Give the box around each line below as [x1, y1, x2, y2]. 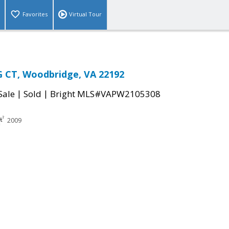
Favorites [22, 10, 48, 18]
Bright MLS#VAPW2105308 [50, 88, 161, 100]
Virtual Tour [69, 10, 102, 18]
